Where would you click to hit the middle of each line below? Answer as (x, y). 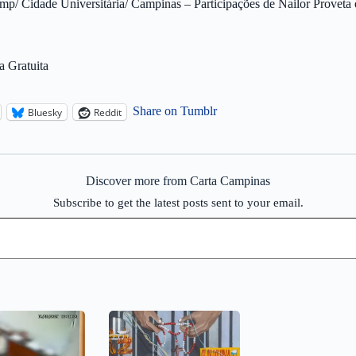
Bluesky (45, 112)
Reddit (108, 112)
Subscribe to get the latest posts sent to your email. (178, 203)
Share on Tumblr (175, 111)
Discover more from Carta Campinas (178, 181)
